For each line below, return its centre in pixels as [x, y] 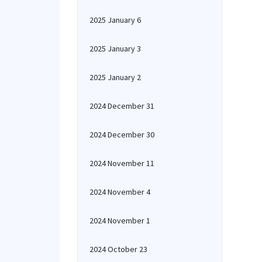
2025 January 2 [115, 77]
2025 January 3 [115, 49]
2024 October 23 [118, 249]
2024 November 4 [120, 192]
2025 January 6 [115, 20]
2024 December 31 [122, 106]
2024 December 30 [122, 135]
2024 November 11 [122, 163]
